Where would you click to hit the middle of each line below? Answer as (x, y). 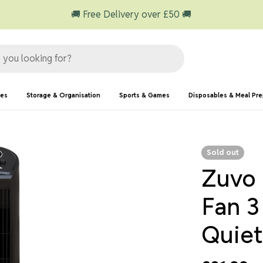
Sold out (223, 152)
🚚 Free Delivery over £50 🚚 (131, 14)
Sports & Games (144, 95)
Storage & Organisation (63, 95)
